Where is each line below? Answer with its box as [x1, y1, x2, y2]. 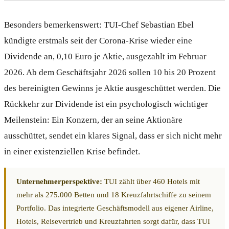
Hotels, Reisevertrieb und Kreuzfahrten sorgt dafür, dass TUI [16, 217, 210, 225]
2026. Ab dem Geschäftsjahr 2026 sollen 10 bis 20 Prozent [4, 67, 216, 77]
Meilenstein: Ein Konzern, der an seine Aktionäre [4, 114, 182, 125]
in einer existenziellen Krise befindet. [4, 146, 140, 156]
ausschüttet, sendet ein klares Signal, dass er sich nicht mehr [4, 130, 222, 141]
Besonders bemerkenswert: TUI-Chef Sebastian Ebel [4, 19, 194, 30]
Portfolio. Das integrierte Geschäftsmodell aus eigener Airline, [16, 203, 214, 212]
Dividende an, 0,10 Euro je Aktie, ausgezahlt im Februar [4, 51, 207, 61]
